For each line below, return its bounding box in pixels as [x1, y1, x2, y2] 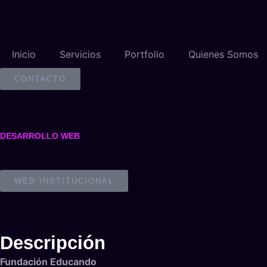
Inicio [12, 48, 36, 60]
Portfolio [125, 48, 164, 60]
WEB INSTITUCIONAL [14, 176, 114, 185]
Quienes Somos [188, 48, 258, 60]
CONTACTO [14, 74, 66, 83]
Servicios [60, 48, 101, 60]
